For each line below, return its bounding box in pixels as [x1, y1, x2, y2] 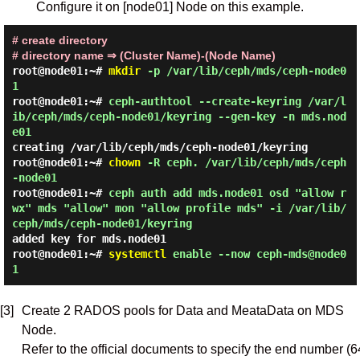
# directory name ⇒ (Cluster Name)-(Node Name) [11, 49, 276, 62]
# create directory [11, 34, 108, 47]
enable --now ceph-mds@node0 [166, 247, 346, 260]
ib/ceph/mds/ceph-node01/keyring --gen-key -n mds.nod [11, 110, 346, 123]
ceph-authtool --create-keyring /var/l [108, 95, 346, 108]
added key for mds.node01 [11, 232, 166, 245]
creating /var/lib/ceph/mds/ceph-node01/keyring [11, 141, 308, 153]
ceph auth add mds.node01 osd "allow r [108, 186, 346, 199]
